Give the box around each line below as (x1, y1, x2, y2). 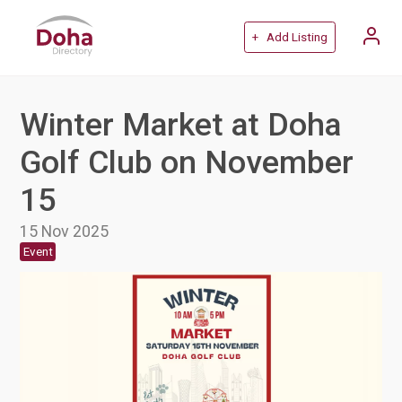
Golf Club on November (20, 143, 354, 181)
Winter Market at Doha (20, 105, 342, 144)
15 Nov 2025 (20, 221, 109, 240)
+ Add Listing (251, 31, 328, 45)
